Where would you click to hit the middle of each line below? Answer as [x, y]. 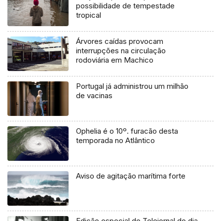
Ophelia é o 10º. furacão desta [127, 131]
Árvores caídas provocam [120, 41]
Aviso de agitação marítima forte [131, 176]
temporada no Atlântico [116, 140]
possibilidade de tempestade [126, 6]
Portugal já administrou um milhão [132, 86]
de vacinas [94, 95]
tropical [89, 15]
